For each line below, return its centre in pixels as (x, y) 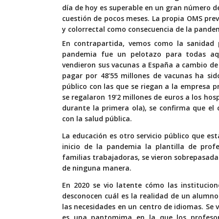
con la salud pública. (97, 119)
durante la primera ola (102, 108)
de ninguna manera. (97, 168)
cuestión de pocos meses (105, 18)
